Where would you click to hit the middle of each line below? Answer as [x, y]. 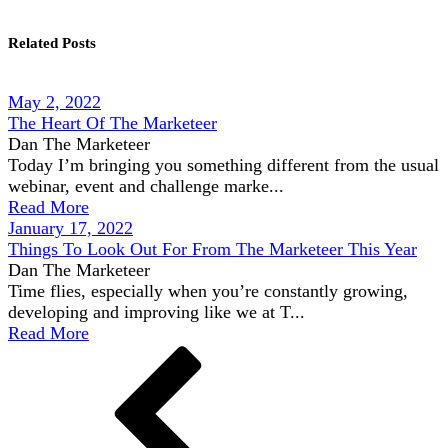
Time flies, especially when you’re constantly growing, [208, 291]
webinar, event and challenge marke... [146, 186]
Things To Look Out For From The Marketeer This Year [212, 249]
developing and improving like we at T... [156, 312]
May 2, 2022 [54, 102]
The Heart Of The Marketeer [112, 123]
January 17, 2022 [70, 228]
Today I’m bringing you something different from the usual [223, 165]
